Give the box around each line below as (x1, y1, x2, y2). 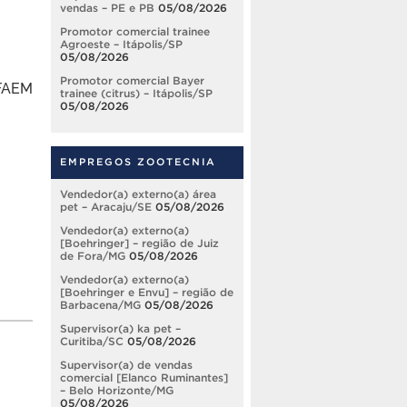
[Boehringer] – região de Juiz (60, 237, 219, 250)
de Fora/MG (60, 250, 125, 263)
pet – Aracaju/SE (60, 201, 152, 213)
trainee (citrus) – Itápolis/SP (60, 87, 213, 100)
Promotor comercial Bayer (60, 74, 204, 87)
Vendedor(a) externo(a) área (60, 188, 216, 201)
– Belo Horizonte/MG (60, 384, 174, 397)
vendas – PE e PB (60, 2, 154, 15)
